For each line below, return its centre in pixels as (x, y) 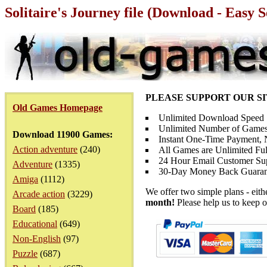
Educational (35, 224)
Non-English (37, 239)
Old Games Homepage (58, 108)
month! (160, 202)
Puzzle (25, 254)
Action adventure (45, 149)
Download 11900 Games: (63, 134)
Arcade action (39, 194)
